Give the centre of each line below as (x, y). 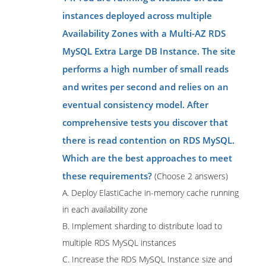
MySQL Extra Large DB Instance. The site (149, 51)
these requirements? (107, 176)
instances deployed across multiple (137, 15)
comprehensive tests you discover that (145, 122)
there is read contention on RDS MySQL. (148, 140)
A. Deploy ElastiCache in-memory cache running (151, 193)
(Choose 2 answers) (190, 176)
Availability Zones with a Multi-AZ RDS (144, 33)
